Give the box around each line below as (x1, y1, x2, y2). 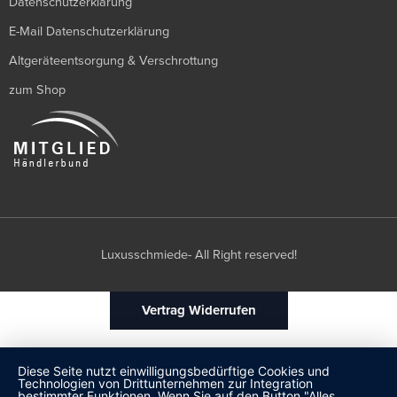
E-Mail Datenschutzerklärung (9, 24, 169, 40)
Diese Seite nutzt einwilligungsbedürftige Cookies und (18, 363, 330, 378)
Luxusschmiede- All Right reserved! (100, 247, 297, 263)
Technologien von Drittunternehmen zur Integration (18, 376, 313, 391)
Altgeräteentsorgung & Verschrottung (9, 53, 218, 69)
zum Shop (9, 82, 66, 98)
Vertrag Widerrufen (141, 302, 256, 319)
